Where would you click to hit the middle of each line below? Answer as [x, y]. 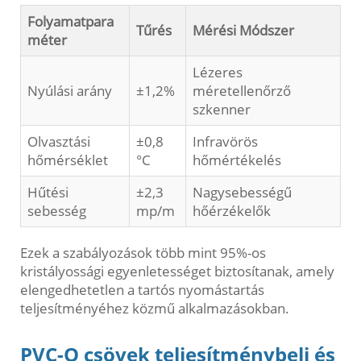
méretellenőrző [242, 91]
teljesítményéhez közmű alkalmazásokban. [155, 309]
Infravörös [225, 142]
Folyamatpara [71, 22]
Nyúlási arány [70, 91]
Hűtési [48, 193]
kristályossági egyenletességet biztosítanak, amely [177, 272]
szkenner [222, 110]
